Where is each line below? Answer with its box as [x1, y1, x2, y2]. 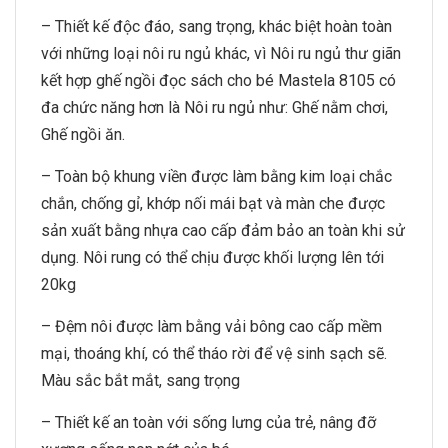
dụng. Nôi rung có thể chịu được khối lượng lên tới [41, 248, 384, 267]
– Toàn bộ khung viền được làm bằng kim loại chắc [41, 167, 392, 186]
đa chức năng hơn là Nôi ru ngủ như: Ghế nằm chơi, [41, 98, 388, 117]
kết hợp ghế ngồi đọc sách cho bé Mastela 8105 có [41, 71, 396, 90]
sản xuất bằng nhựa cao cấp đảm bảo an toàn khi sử [41, 221, 405, 240]
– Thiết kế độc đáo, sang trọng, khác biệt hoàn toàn [41, 17, 392, 36]
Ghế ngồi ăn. [41, 125, 125, 144]
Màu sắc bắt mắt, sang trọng [41, 371, 240, 390]
